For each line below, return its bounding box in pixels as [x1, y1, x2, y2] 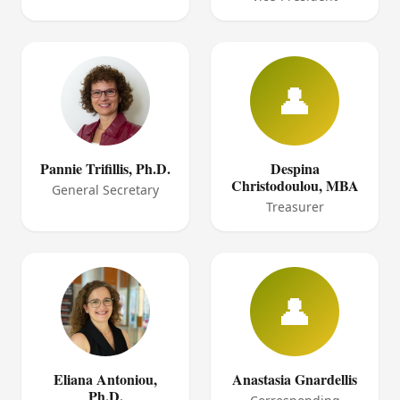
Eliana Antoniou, [54, 369, 157, 389]
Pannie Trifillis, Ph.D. [40, 158, 171, 179]
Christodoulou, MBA [230, 175, 359, 196]
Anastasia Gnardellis [232, 369, 357, 389]
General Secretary [52, 181, 159, 198]
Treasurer [265, 198, 324, 215]
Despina [270, 158, 320, 179]
